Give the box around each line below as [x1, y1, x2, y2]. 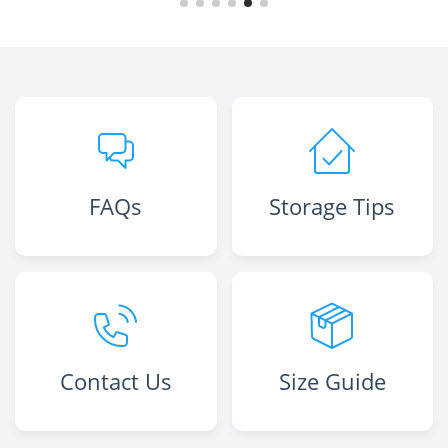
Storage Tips [269, 191, 396, 222]
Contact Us [59, 366, 172, 397]
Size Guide [278, 366, 386, 397]
